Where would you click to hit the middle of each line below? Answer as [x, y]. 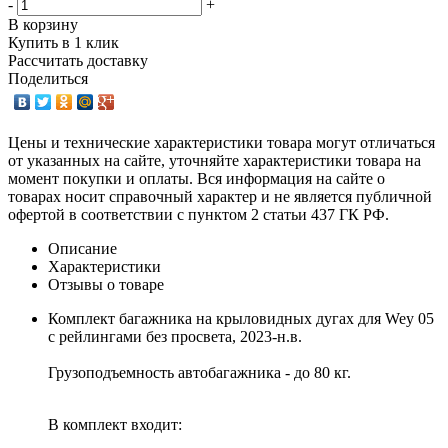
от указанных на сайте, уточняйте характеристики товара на [214, 160]
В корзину [43, 24]
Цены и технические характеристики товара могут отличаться [221, 142]
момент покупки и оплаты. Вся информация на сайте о [196, 178]
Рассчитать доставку [78, 60]
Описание [82, 248]
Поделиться [48, 78]
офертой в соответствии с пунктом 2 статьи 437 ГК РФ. [198, 214]
